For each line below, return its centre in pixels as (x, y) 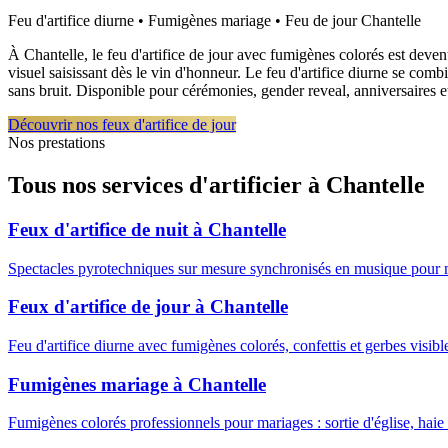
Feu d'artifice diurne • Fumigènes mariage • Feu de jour (184, 21)
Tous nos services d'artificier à (164, 184)
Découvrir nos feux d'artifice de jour (122, 125)
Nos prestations (56, 143)
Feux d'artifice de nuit (98, 229)
